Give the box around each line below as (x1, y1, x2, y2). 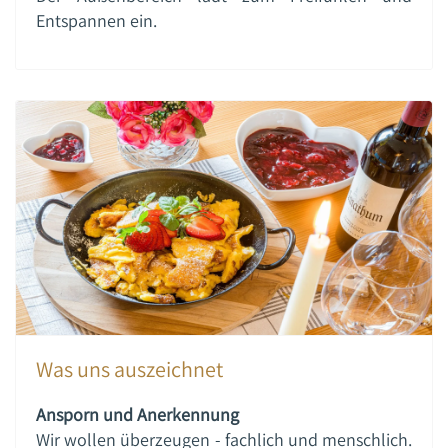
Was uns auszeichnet (36, 354, 223, 383)
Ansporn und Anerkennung (36, 402, 239, 426)
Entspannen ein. (36, 8, 157, 32)
